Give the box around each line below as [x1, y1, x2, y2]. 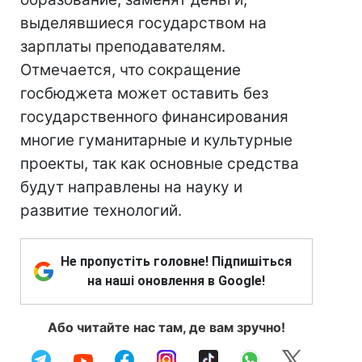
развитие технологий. [20, 201, 182, 220]
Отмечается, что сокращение [20, 61, 241, 79]
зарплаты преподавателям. [20, 37, 225, 56]
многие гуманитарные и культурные [20, 131, 293, 149]
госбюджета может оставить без [20, 84, 268, 103]
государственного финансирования [20, 107, 288, 126]
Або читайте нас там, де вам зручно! [48, 319, 285, 335]
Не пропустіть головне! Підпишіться [61, 254, 292, 269]
